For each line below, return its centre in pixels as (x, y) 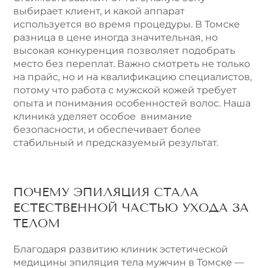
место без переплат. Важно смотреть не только (132, 64)
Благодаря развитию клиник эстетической (121, 249)
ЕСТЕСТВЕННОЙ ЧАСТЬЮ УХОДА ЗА (131, 207)
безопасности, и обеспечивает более (107, 130)
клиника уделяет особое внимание (103, 117)
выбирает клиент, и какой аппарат (99, 11)
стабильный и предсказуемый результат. (116, 143)
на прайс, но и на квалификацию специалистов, (133, 77)
